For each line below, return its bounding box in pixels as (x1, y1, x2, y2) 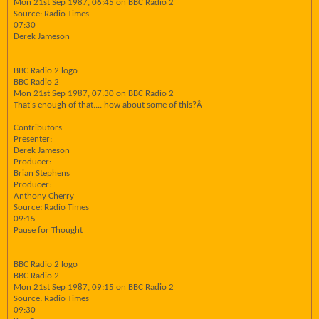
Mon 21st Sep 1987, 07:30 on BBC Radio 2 (14, 89, 174, 98)
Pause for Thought (14, 226, 83, 235)
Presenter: (14, 135, 52, 144)
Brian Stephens (14, 169, 70, 178)
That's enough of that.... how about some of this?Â (14, 100, 202, 110)
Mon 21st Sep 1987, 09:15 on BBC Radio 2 (14, 283, 174, 292)
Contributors (14, 123, 62, 132)
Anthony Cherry (14, 192, 74, 201)
